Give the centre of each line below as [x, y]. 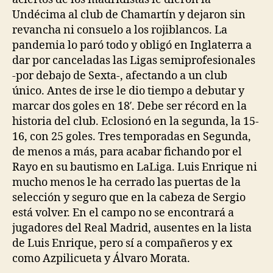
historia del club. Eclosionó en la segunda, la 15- [136, 122]
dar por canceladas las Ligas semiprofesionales [134, 61]
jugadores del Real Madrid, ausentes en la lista [132, 228]
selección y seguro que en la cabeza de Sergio [129, 198]
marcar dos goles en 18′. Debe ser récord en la [129, 106]
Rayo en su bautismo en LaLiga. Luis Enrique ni [135, 167]
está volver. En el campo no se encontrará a [123, 213]
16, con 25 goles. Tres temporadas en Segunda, [132, 137]
